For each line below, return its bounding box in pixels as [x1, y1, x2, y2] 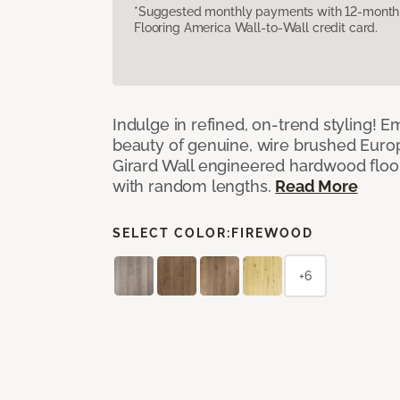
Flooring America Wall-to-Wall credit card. [134, 20, 379, 35]
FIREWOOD [231, 225, 313, 240]
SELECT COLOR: [112, 225, 231, 240]
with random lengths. [112, 176, 276, 196]
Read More [275, 176, 358, 196]
